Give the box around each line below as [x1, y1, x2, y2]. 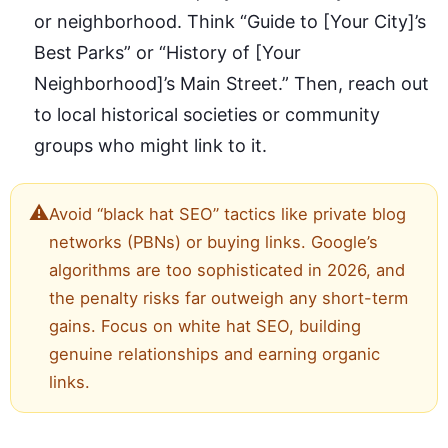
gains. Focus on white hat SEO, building [49, 315, 361, 336]
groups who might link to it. [34, 134, 267, 156]
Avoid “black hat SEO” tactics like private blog [49, 203, 406, 224]
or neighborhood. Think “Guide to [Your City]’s [34, 10, 426, 32]
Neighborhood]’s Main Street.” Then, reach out [34, 72, 429, 94]
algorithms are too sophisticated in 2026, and [49, 259, 405, 280]
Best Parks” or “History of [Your [34, 41, 301, 63]
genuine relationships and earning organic [49, 343, 380, 364]
